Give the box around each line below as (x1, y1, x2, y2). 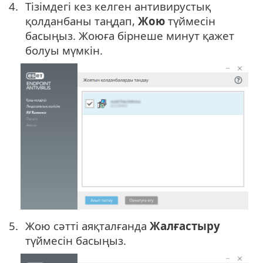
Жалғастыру (150, 218, 220, 234)
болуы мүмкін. (25, 42, 103, 58)
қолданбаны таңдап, (25, 13, 138, 28)
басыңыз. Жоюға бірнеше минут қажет (25, 28, 234, 43)
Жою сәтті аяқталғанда (25, 218, 150, 234)
